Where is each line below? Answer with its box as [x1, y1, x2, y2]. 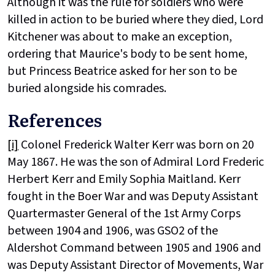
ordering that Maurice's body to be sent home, [7, 45, 247, 63]
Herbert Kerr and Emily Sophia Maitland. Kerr [7, 171, 241, 188]
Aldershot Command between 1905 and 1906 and [7, 239, 261, 257]
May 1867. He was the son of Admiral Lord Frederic [7, 153, 264, 171]
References [7, 107, 102, 133]
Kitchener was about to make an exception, [7, 28, 232, 46]
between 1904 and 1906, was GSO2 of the [7, 222, 218, 240]
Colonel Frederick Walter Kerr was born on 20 [18, 136, 254, 154]
